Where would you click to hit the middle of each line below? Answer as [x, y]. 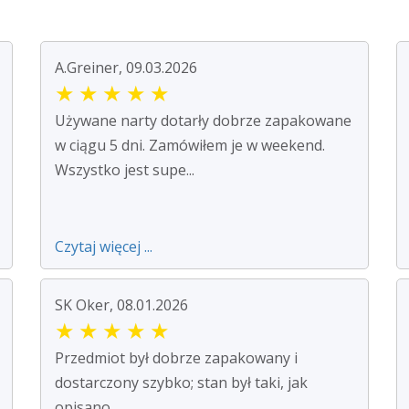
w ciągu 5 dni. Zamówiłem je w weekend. [190, 145]
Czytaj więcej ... [104, 246]
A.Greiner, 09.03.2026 [126, 67]
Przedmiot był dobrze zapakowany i [176, 357]
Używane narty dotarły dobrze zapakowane [203, 120]
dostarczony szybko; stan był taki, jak [181, 382]
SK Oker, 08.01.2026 [121, 304]
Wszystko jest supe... [125, 169]
